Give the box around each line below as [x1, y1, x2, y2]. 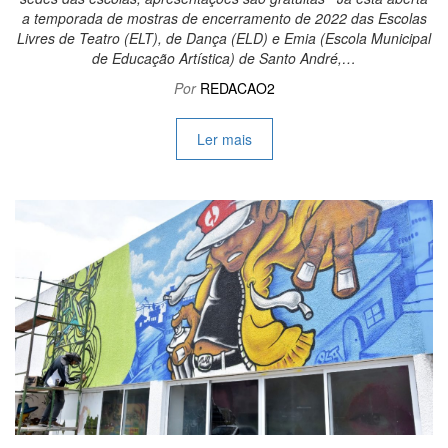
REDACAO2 [199, 78, 275, 99]
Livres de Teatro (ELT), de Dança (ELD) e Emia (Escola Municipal [17, 28, 431, 49]
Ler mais [196, 129, 252, 150]
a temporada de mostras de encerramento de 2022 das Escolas [21, 8, 427, 29]
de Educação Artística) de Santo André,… [92, 48, 356, 69]
